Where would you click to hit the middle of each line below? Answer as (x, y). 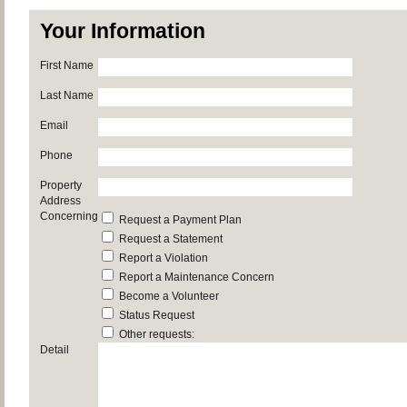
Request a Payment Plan (180, 220)
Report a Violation (164, 258)
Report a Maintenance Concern (197, 277)
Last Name (67, 95)
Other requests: (157, 334)
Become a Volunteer (169, 296)
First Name (67, 65)
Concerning (69, 216)
